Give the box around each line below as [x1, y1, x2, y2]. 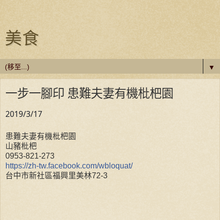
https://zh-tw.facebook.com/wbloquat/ [5, 161, 133, 170]
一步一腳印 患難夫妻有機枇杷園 [5, 85, 173, 101]
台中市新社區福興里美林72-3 [5, 171, 108, 180]
